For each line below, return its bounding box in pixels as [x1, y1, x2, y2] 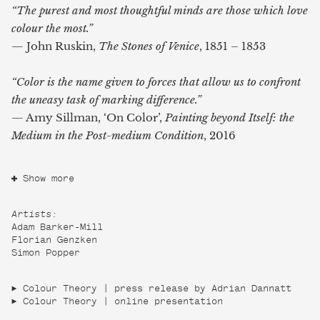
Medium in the [11, 128, 86, 142]
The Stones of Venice [99, 39, 199, 53]
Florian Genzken [11, 236, 97, 246]
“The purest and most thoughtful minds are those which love [11, 3, 308, 17]
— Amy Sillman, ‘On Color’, [11, 110, 165, 124]
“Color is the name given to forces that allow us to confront [11, 74, 301, 89]
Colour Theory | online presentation [23, 297, 223, 307]
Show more [23, 174, 74, 184]
